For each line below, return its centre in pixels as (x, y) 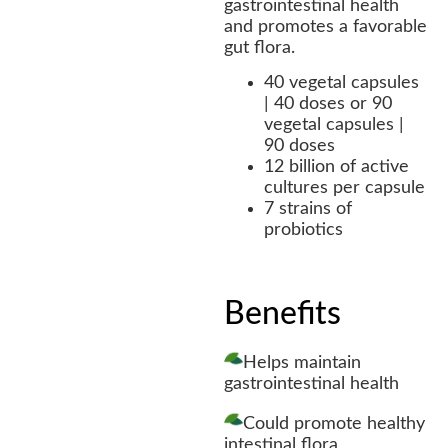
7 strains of (308, 209)
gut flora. (259, 47)
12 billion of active (336, 167)
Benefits (282, 314)
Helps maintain (302, 363)
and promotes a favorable (325, 26)
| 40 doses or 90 (328, 104)
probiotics (303, 230)
